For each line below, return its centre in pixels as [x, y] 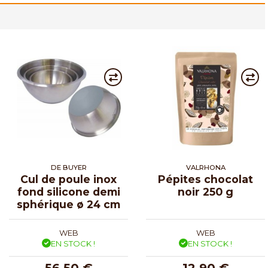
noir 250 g [205, 191]
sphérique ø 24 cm [68, 204]
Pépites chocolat [205, 179]
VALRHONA [205, 167]
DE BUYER [68, 167]
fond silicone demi [68, 191]
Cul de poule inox [68, 179]
